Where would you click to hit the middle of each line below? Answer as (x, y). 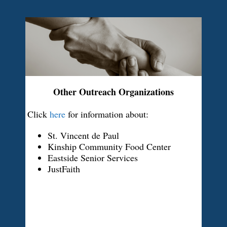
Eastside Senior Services (93, 158)
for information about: (107, 114)
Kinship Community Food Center (109, 146)
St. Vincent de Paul (83, 135)
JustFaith (64, 169)
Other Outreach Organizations (113, 92)
